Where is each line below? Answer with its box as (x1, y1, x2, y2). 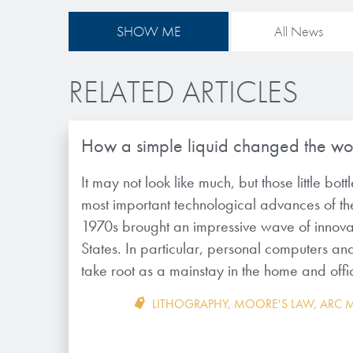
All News (274, 22, 323, 40)
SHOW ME (117, 22, 180, 40)
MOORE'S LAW (233, 295, 314, 312)
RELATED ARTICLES (69, 72, 299, 112)
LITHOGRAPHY (151, 295, 228, 312)
